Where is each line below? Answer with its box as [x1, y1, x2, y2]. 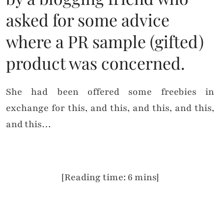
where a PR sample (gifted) [6, 30, 204, 53]
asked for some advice [6, 8, 169, 31]
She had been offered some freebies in [6, 85, 214, 99]
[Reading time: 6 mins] [61, 171, 159, 184]
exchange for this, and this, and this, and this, [6, 102, 214, 115]
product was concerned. [6, 52, 185, 75]
